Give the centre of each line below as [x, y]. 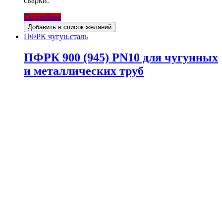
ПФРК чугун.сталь [56, 37]
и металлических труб [84, 71]
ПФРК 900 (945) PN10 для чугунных [121, 58]
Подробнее [42, 17]
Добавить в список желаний [70, 27]
